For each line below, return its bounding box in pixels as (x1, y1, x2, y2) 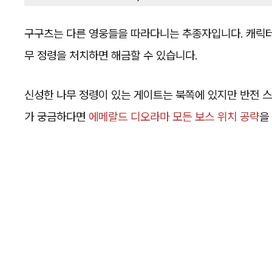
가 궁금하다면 (24, 109, 89, 124)
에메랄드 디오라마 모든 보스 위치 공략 (89, 109, 259, 124)
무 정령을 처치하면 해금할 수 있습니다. (24, 49, 197, 63)
